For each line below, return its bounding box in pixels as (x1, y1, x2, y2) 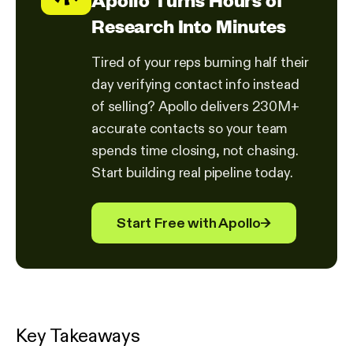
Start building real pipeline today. (91, 165, 293, 180)
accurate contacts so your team (91, 121, 288, 136)
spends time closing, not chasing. (91, 143, 299, 158)
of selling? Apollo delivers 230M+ (91, 99, 299, 114)
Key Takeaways (16, 326, 140, 346)
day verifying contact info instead (91, 77, 299, 92)
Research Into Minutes (91, 13, 286, 39)
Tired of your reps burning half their (91, 55, 310, 70)
